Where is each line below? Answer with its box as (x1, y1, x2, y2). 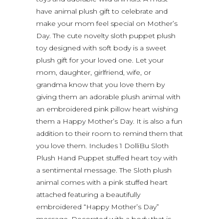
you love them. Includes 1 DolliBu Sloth (36, 141, 169, 150)
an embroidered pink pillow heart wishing (36, 104, 178, 113)
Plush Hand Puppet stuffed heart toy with (36, 153, 177, 162)
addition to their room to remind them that (36, 129, 183, 138)
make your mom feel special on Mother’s (36, 19, 177, 28)
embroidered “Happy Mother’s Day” (36, 202, 159, 211)
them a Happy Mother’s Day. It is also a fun (36, 116, 182, 126)
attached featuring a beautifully (36, 190, 140, 199)
